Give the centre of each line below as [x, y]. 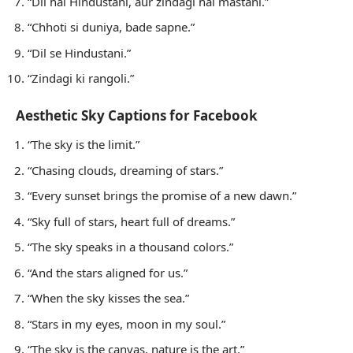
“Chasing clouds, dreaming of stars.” [125, 170]
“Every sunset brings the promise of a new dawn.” [162, 196]
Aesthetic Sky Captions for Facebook [137, 115]
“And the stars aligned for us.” [108, 272]
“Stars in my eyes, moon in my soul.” [126, 323]
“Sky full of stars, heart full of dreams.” [131, 221]
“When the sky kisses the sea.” [108, 298]
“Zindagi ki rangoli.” [81, 78]
